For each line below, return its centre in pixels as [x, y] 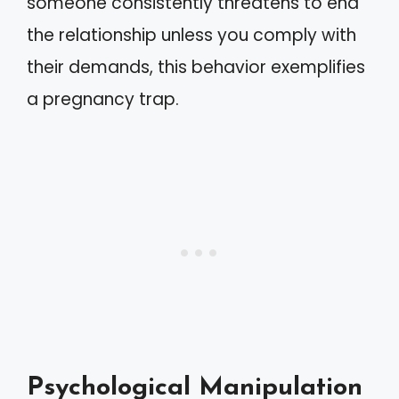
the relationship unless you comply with [191, 35]
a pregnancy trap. [103, 99]
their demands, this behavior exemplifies [196, 67]
